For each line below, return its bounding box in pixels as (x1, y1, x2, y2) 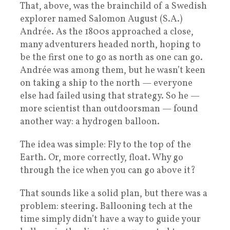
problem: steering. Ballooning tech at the (20, 200, 193, 213)
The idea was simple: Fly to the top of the (20, 138, 191, 151)
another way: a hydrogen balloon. (20, 115, 160, 128)
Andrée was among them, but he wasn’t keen (20, 64, 205, 77)
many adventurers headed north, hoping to (20, 38, 201, 51)
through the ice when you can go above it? (20, 164, 196, 177)
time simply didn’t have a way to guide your (20, 213, 201, 226)
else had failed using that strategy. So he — (20, 89, 200, 103)
